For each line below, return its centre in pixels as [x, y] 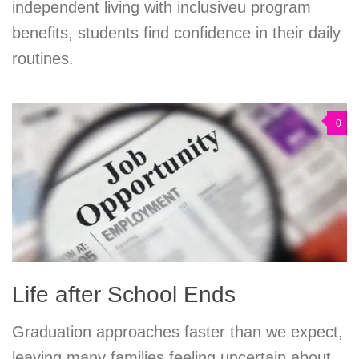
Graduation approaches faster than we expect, [177, 331]
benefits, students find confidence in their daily [176, 33]
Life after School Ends [124, 294]
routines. [43, 59]
